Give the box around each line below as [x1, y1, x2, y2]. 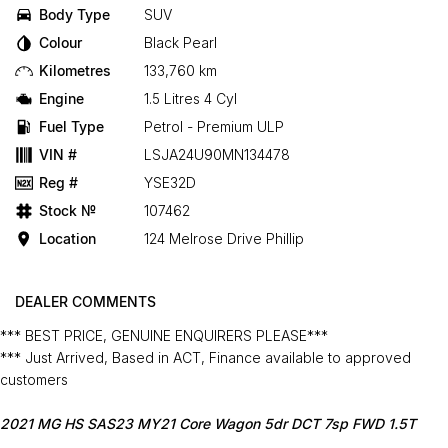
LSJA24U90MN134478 [144, 146, 290, 163]
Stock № [39, 202, 96, 219]
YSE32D [144, 174, 196, 191]
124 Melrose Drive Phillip [144, 230, 304, 247]
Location [39, 230, 96, 247]
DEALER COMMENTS [15, 293, 156, 310]
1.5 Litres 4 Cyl [144, 90, 237, 107]
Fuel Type [39, 118, 104, 135]
